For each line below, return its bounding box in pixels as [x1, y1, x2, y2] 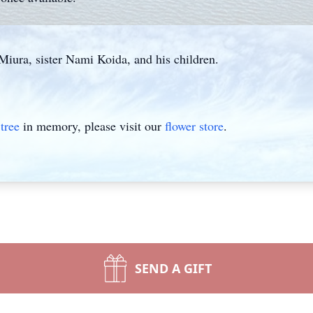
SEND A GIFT [135, 260, 212, 277]
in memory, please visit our [20, 117, 165, 134]
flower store [165, 117, 224, 134]
